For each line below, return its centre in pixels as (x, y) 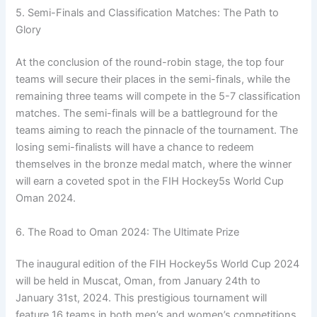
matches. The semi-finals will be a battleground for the (147, 114)
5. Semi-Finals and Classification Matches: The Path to (148, 13)
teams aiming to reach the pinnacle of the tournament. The (157, 131)
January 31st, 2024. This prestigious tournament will (142, 298)
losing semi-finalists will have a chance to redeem (135, 148)
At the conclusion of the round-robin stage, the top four (150, 63)
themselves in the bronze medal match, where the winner (154, 165)
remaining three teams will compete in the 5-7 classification (158, 97)
